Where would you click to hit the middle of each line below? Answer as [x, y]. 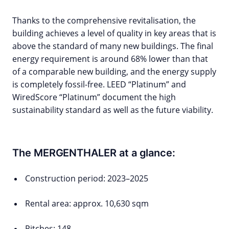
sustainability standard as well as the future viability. [113, 110]
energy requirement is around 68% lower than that [110, 59]
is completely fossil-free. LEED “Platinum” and [99, 85]
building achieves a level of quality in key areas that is [114, 33]
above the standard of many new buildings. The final [113, 46]
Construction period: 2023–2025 [87, 179]
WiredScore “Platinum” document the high [94, 97]
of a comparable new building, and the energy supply [114, 72]
